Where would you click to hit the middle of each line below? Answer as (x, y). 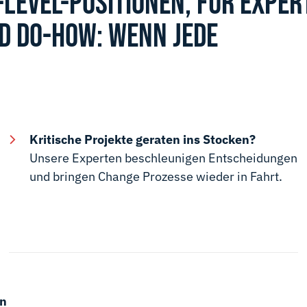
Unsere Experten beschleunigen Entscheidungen (164, 158)
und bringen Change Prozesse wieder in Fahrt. (156, 177)
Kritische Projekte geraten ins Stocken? (143, 140)
